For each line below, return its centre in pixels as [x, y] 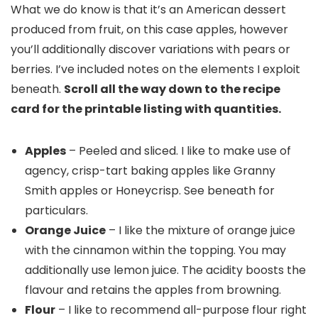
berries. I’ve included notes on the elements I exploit [155, 69]
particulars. [56, 210]
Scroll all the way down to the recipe [172, 89]
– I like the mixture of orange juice [201, 230]
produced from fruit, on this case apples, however [149, 29]
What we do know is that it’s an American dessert [148, 10]
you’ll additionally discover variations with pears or [150, 49]
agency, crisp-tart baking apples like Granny [150, 171]
